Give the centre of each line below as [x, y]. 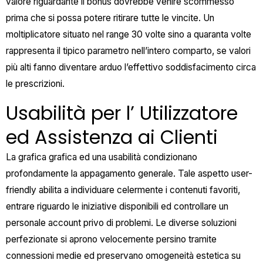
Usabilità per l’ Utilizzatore [122, 113]
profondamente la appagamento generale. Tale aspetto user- [129, 174]
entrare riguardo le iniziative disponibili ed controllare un [117, 207]
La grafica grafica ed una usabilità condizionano [102, 157]
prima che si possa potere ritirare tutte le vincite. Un [110, 18]
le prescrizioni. [35, 83]
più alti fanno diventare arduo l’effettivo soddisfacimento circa [131, 67]
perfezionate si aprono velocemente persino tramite [111, 240]
